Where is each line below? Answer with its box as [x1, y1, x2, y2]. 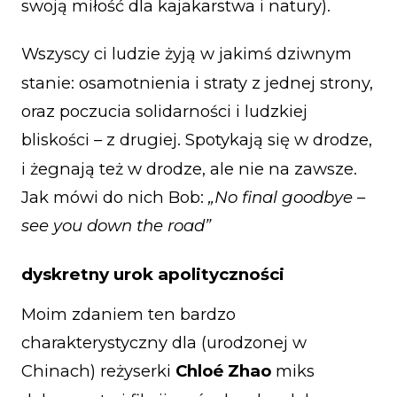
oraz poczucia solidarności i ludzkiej [21, 100, 307, 121]
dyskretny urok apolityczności [21, 263, 284, 284]
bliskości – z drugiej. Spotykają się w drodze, [21, 129, 372, 151]
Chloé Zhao [175, 361, 271, 382]
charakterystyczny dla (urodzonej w [21, 331, 307, 353]
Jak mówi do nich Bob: [21, 186, 208, 207]
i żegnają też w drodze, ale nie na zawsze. [21, 158, 357, 179]
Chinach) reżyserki [21, 361, 175, 382]
